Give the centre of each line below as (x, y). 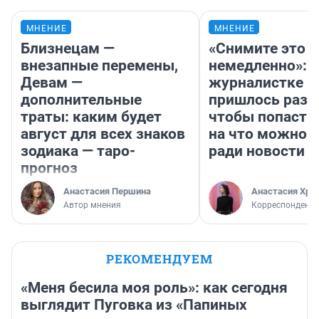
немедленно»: (258, 65)
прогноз (49, 168)
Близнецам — (68, 48)
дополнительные (81, 99)
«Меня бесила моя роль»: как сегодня (154, 287)
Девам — (52, 82)
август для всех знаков (103, 134)
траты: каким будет (91, 116)
